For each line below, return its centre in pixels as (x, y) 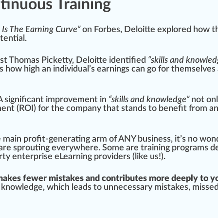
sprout (27, 148)
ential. (15, 39)
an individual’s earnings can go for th (110, 69)
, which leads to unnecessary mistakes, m (121, 188)
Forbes (107, 30)
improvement (72, 100)
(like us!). (148, 157)
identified (127, 61)
